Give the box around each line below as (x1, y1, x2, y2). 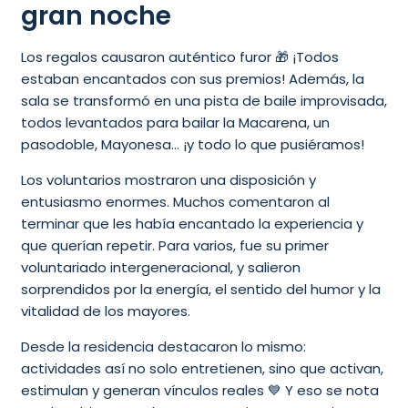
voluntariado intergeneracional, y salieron (20, 258, 301, 278)
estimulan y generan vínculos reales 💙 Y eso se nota (20, 381, 379, 401)
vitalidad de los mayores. (20, 301, 190, 321)
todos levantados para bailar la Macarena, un (20, 113, 330, 133)
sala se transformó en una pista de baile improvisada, (20, 91, 387, 111)
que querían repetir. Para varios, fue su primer (20, 236, 329, 256)
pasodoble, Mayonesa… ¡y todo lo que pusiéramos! (20, 135, 364, 155)
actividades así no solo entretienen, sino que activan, (20, 359, 383, 379)
